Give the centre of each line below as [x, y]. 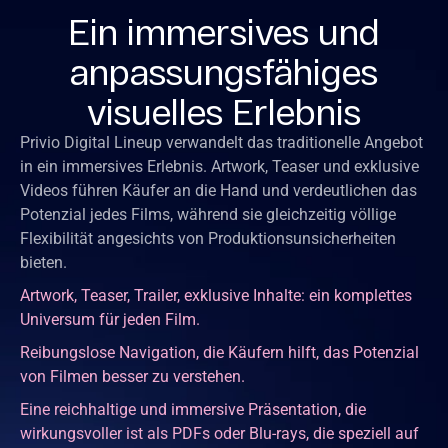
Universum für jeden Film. [110, 319]
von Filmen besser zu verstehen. [132, 376]
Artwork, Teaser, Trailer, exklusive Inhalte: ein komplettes [216, 295]
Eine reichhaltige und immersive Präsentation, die [193, 409]
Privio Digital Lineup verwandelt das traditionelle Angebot [221, 142]
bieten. [43, 262]
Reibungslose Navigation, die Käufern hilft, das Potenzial [219, 352]
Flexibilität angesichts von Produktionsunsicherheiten [208, 238]
